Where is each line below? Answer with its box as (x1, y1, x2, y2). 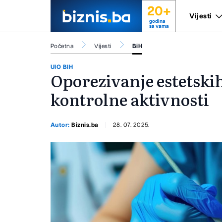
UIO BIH (51, 64, 73, 70)
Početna (51, 43, 74, 49)
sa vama (149, 24, 169, 29)
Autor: (51, 121, 72, 128)
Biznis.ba (71, 121, 99, 128)
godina (149, 19, 166, 24)
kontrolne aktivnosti (51, 87, 209, 111)
